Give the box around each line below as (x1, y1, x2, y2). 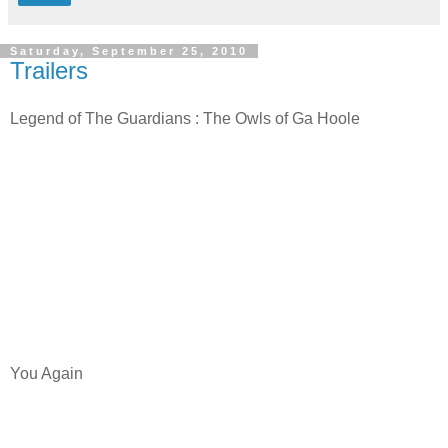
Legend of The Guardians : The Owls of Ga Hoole (10, 109, 360, 127)
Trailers (10, 56, 88, 84)
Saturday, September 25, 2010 (10, 44, 248, 57)
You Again (10, 364, 83, 382)
